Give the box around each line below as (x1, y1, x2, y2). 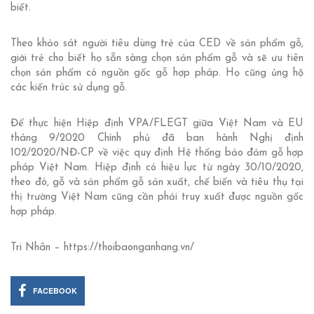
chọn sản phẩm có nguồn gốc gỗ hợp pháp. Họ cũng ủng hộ (11, 68, 303, 79)
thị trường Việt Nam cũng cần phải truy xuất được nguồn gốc (11, 192, 303, 203)
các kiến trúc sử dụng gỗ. (11, 83, 127, 94)
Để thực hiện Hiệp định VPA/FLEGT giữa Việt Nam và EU (11, 118, 303, 130)
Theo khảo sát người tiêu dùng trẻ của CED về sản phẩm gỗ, (11, 39, 303, 50)
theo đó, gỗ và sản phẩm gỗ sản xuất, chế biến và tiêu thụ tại (11, 177, 303, 189)
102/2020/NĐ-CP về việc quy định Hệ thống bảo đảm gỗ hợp (11, 148, 303, 159)
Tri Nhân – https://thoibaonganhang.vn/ (11, 243, 194, 254)
